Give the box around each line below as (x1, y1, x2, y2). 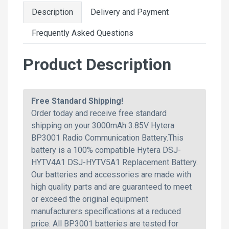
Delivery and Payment (90, 7, 169, 17)
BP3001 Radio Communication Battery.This (31, 132, 184, 143)
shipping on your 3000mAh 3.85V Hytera (31, 120, 174, 130)
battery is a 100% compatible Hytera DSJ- (31, 145, 181, 155)
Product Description (23, 54, 171, 74)
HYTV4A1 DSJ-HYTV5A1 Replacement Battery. (31, 157, 198, 167)
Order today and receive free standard (31, 108, 167, 118)
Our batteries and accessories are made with (31, 169, 191, 179)
